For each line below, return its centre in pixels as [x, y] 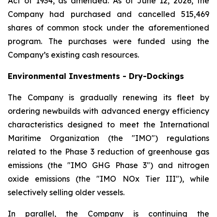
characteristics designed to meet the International [108, 124]
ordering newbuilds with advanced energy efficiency [108, 111]
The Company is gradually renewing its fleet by [108, 97]
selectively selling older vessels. [66, 192]
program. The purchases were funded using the [108, 41]
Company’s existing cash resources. [73, 55]
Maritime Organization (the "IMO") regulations [108, 138]
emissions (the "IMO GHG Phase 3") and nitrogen [108, 165]
